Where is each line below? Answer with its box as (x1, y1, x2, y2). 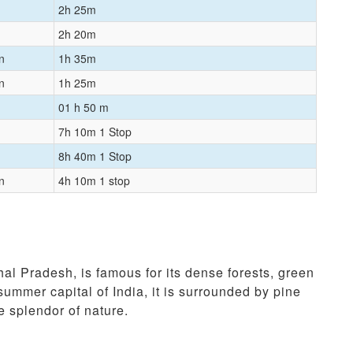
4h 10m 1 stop (58, 173, 130, 189)
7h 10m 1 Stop (58, 124, 132, 140)
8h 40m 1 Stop (58, 148, 132, 165)
